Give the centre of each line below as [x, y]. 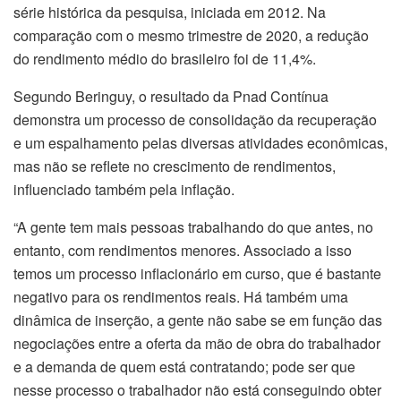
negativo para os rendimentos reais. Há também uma [181, 296]
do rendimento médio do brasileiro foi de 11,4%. [165, 58]
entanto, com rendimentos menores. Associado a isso [183, 250]
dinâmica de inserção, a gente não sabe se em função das [198, 320]
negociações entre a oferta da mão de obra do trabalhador [197, 343]
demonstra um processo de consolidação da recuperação [195, 119]
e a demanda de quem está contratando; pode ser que [184, 366]
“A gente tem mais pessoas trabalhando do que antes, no [193, 226]
